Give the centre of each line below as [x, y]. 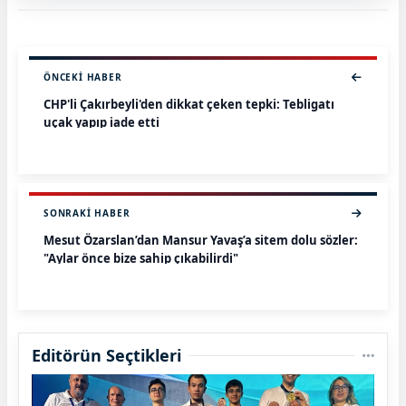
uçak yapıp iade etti [101, 123]
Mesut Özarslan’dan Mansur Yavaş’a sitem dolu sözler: [201, 241]
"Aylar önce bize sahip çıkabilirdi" [141, 259]
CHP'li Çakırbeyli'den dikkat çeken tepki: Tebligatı [189, 105]
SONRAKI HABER [87, 213]
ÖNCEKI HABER [83, 77]
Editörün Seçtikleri [106, 356]
